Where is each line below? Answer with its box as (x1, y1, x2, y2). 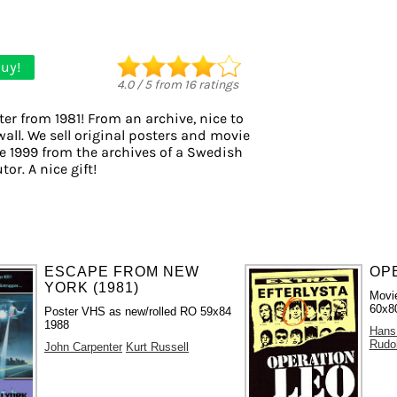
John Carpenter (43, 339, 122, 354)
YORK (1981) (43, 279, 139, 295)
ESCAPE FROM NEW (43, 263, 199, 279)
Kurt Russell (125, 339, 189, 354)
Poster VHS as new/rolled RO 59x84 (43, 304, 231, 318)
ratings (196, 76, 238, 92)
